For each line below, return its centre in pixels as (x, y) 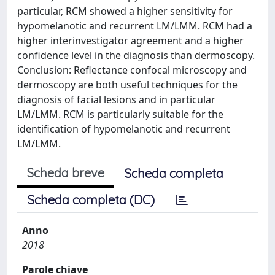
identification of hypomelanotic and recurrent (124, 129)
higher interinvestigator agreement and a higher (130, 41)
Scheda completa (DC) (91, 200)
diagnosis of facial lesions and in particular (116, 99)
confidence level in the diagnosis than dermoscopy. (136, 55)
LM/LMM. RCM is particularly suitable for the (120, 114)
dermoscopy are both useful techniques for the (127, 85)
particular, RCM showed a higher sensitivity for (125, 11)
